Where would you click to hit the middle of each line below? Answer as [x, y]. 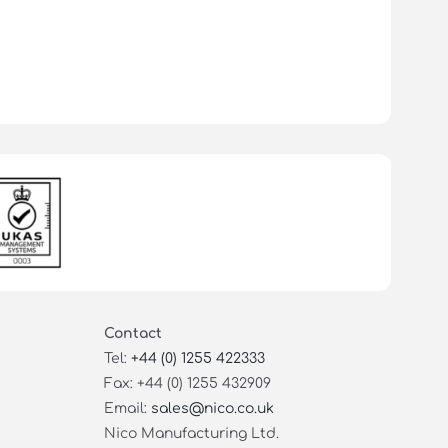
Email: [127, 408]
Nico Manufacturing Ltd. [191, 433]
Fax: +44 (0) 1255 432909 [187, 383]
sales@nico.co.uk [212, 408]
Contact [132, 333]
